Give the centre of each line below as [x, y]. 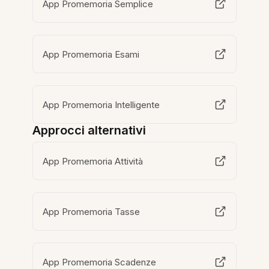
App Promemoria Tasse [92, 211]
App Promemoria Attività [93, 161]
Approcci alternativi [89, 131]
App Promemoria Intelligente [101, 104]
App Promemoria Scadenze [100, 262]
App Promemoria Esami [91, 54]
